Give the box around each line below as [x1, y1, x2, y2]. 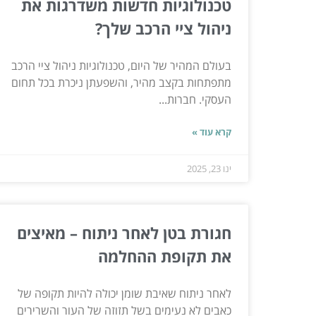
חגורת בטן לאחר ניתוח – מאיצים [17, 221, 231, 243]
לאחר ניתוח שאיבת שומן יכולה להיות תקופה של [18, 285, 231, 301]
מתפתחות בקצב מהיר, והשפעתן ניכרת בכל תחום [11, 74, 231, 90]
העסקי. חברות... [159, 91, 231, 107]
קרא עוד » [192, 125, 231, 138]
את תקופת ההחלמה [98, 245, 231, 267]
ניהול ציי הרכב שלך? [95, 17, 231, 39]
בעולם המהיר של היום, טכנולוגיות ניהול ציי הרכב [11, 57, 231, 73]
